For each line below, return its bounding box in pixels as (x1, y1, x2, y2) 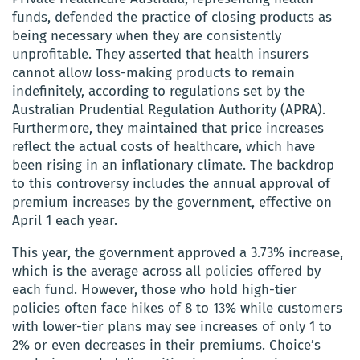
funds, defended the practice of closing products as (12, 8, 332, 26)
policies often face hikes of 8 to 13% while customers (12, 299, 342, 317)
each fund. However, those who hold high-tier (12, 280, 297, 298)
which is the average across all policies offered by (12, 262, 321, 280)
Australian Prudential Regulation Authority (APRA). (12, 100, 325, 118)
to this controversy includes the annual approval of (12, 174, 330, 192)
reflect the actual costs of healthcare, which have (12, 137, 315, 155)
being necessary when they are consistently (12, 27, 281, 44)
